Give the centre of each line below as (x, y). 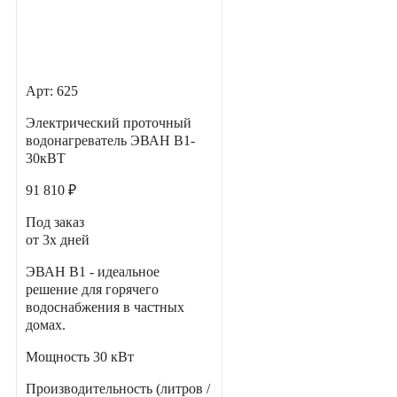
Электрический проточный (109, 123)
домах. (46, 325)
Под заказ (55, 222)
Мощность (59, 357)
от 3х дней (58, 240)
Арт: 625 (52, 91)
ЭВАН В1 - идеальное (93, 272)
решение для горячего (92, 290)
